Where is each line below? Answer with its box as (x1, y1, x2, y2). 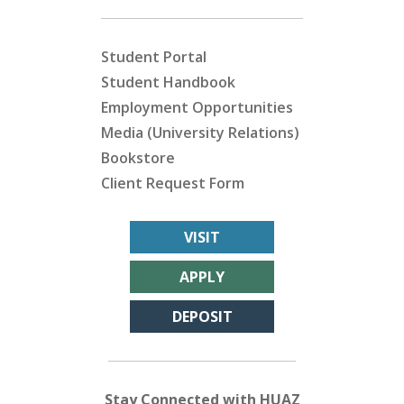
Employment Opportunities (101, 97, 293, 117)
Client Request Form (101, 173, 244, 193)
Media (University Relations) (101, 123, 299, 142)
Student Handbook (101, 72, 235, 92)
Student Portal (101, 47, 207, 67)
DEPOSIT (171, 307, 233, 326)
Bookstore (101, 148, 175, 168)
